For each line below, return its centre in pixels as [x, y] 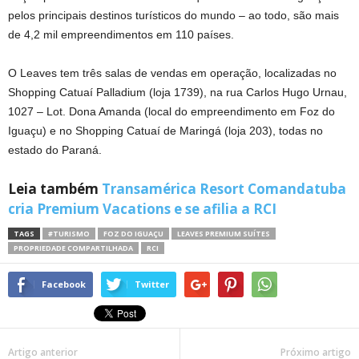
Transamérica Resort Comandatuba [224, 188]
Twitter [152, 284]
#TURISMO [69, 233]
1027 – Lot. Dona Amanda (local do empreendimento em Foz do [171, 111]
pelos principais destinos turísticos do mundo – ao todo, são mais [173, 15]
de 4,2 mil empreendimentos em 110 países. [121, 34]
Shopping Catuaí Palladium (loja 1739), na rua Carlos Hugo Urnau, [177, 92]
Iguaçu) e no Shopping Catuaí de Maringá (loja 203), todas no [165, 130]
